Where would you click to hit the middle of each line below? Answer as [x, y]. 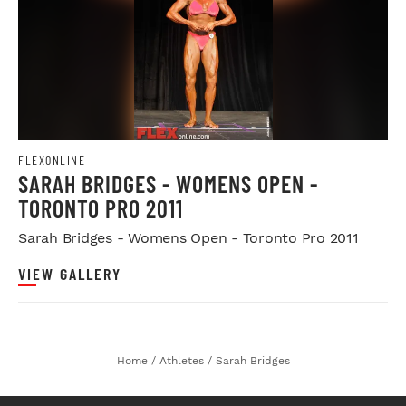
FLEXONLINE [52, 160]
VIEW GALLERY [70, 274]
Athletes [181, 361]
